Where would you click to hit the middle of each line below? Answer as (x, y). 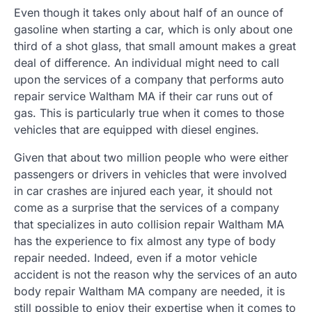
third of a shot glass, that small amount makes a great (155, 46)
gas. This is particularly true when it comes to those (149, 113)
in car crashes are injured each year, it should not (143, 191)
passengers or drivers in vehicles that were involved (150, 174)
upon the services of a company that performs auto (149, 79)
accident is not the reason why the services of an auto (156, 274)
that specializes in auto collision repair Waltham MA (149, 224)
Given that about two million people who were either (151, 157)
